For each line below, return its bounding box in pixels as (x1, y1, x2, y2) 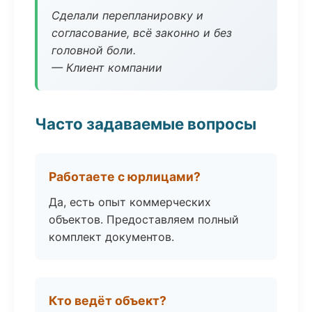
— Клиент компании (52, 61, 162, 75)
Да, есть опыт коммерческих (49, 195, 211, 209)
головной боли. (52, 43, 136, 57)
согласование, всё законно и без (52, 26, 232, 40)
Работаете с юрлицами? (49, 169, 201, 184)
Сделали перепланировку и (52, 8, 203, 22)
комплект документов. (49, 230, 174, 244)
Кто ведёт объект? (49, 293, 166, 308)
